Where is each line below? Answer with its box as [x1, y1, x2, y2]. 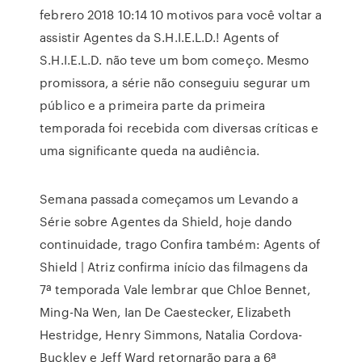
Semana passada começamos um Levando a [40, 190, 298, 208]
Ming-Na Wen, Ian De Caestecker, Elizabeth [40, 303, 292, 321]
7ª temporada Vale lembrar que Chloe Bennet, [40, 280, 311, 298]
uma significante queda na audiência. [40, 141, 259, 159]
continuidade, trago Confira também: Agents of [40, 235, 320, 253]
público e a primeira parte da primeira [40, 96, 266, 114]
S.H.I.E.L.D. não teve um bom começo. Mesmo [40, 51, 309, 69]
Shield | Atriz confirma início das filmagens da [40, 258, 308, 276]
